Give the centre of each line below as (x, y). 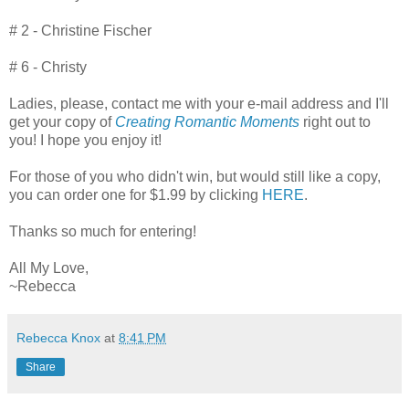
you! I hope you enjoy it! (85, 140)
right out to (335, 121)
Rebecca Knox (58, 337)
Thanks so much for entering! (103, 231)
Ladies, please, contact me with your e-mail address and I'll (199, 103)
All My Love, (49, 267)
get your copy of (62, 121)
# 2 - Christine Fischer (80, 30)
